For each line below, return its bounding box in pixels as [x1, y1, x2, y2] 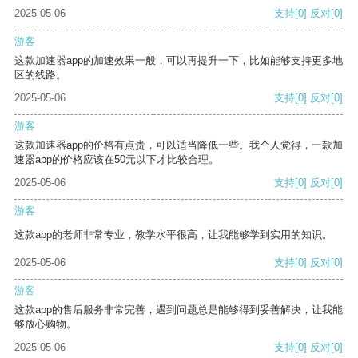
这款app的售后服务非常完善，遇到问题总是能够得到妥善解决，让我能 [14, 304, 343, 316]
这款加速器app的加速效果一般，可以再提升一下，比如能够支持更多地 [14, 54, 343, 67]
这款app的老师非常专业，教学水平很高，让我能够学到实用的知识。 [14, 229, 332, 241]
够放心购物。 [14, 318, 77, 331]
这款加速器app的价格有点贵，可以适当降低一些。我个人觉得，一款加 [14, 139, 343, 152]
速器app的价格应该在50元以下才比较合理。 [14, 153, 219, 166]
